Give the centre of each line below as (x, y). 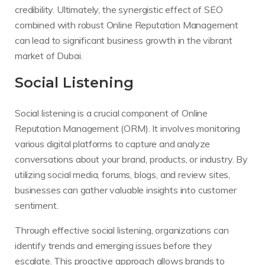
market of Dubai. (49, 56)
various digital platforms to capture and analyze (113, 144)
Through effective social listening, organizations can (122, 230)
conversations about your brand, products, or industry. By (131, 159)
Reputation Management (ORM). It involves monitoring (127, 129)
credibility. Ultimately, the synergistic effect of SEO (119, 10)
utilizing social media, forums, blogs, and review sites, (123, 175)
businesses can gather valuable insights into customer (126, 190)
